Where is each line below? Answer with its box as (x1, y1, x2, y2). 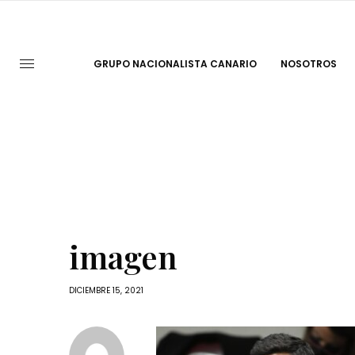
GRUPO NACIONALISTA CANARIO (93, 57, 257, 71)
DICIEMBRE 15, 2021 (69, 284, 143, 297)
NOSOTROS (280, 57, 337, 71)
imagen (69, 235, 177, 278)
